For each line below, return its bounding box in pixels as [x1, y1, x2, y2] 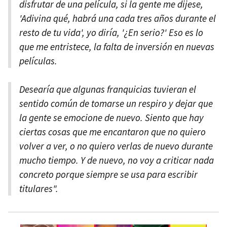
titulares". [19, 182, 58, 195]
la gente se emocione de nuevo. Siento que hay [19, 111, 204, 124]
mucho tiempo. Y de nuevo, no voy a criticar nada [19, 154, 214, 167]
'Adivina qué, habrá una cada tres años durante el [19, 12, 216, 25]
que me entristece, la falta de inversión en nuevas [19, 41, 214, 53]
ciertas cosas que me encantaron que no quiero [19, 126, 206, 138]
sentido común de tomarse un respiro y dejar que [19, 97, 213, 110]
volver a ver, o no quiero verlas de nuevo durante [19, 140, 213, 153]
